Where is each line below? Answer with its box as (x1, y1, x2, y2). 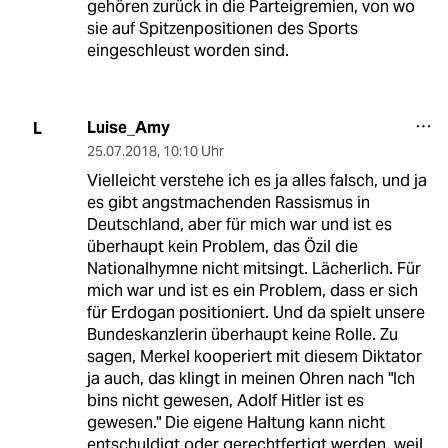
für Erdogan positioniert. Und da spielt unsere (86, 302, 425, 324)
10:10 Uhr (162, 142, 224, 161)
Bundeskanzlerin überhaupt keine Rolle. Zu (86, 324, 398, 346)
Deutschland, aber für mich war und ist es (86, 214, 392, 236)
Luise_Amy (86, 117, 170, 139)
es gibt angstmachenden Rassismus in (86, 192, 370, 214)
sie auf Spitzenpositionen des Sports (86, 18, 358, 40)
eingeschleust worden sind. (86, 40, 289, 62)
